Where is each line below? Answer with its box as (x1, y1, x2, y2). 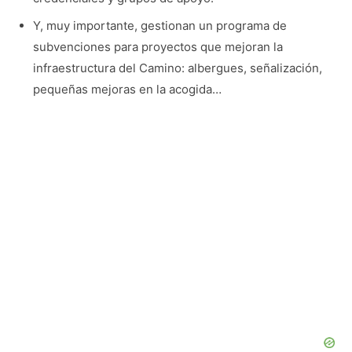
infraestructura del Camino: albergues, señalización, (32, 60, 322, 75)
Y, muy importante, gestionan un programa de (32, 17, 287, 33)
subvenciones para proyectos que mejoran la (32, 38, 283, 54)
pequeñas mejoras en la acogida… (32, 81, 222, 97)
